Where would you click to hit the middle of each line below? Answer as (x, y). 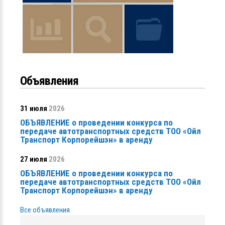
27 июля (34, 159)
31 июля (34, 108)
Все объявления (45, 210)
